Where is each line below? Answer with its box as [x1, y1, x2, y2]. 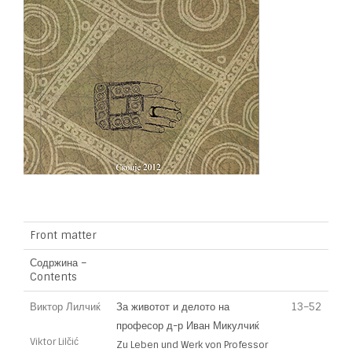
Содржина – [30, 256, 86, 269]
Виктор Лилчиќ [30, 300, 101, 313]
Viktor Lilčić [30, 335, 79, 348]
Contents [30, 270, 77, 284]
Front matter [30, 229, 97, 242]
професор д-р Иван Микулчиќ [116, 319, 259, 332]
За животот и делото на [116, 300, 229, 313]
